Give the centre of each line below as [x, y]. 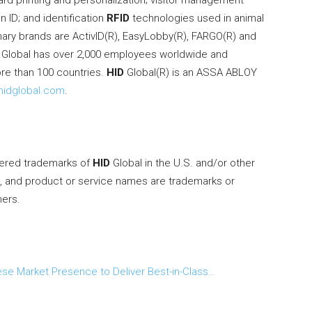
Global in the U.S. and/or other [182, 163]
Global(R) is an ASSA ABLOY [190, 73]
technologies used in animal [197, 18]
